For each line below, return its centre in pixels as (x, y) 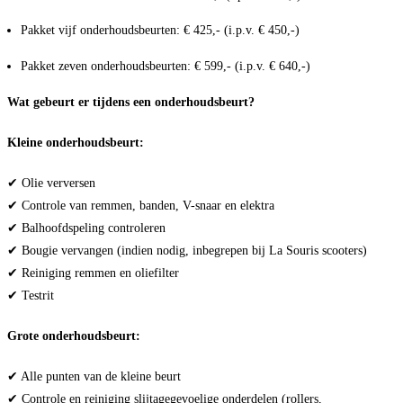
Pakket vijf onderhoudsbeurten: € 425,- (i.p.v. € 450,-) (160, 30)
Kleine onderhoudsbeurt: (76, 142)
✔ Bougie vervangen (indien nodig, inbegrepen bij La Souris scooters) (187, 250)
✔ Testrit (31, 295)
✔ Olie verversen (51, 182)
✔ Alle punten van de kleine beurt (94, 376)
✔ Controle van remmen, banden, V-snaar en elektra (141, 205)
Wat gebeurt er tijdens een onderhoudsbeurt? (131, 101)
